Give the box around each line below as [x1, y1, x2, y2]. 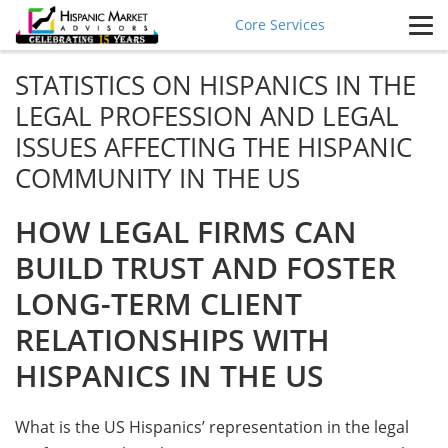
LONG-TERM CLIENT [15, 283, 302, 324]
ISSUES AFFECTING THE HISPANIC [15, 129, 412, 165]
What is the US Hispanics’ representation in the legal [15, 416, 409, 438]
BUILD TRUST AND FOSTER [15, 247, 396, 288]
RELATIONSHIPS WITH [15, 319, 330, 360]
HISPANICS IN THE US [15, 355, 324, 396]
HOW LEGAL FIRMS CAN [15, 211, 357, 252]
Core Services [234, 15, 325, 35]
